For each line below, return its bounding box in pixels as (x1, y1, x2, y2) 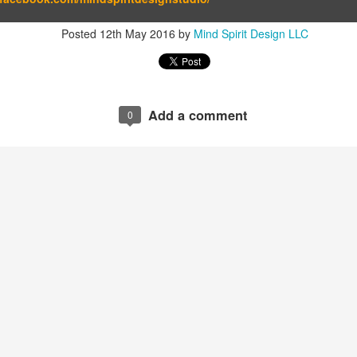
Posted (61, 25, 100, 42)
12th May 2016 (100, 25, 175, 42)
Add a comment (148, 105, 247, 124)
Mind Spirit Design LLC (194, 25, 308, 42)
